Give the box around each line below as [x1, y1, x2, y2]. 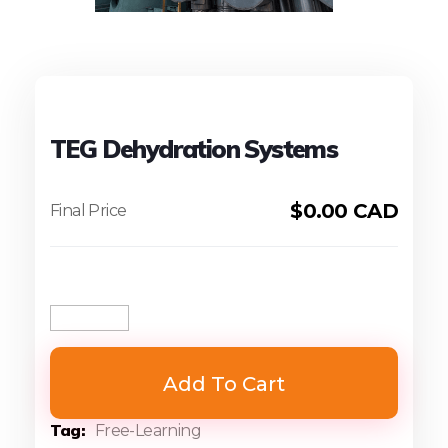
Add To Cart [163, 371, 285, 396]
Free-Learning [94, 420, 202, 440]
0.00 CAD [302, 198, 398, 223]
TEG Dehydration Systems [50, 132, 338, 164]
